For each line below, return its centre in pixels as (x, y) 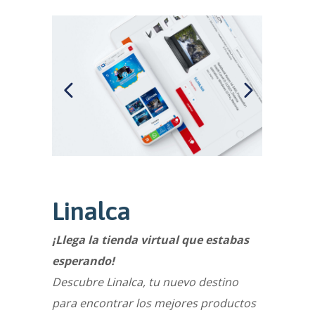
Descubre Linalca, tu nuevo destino (145, 282)
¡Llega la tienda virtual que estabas (150, 240)
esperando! (83, 261)
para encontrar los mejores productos (154, 303)
